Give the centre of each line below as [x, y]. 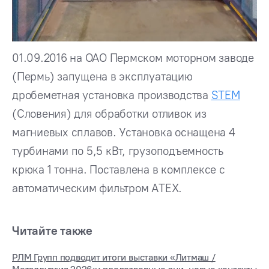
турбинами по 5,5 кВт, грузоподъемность [118, 151]
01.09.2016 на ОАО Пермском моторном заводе [133, 58]
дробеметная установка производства [112, 95]
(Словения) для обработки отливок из [109, 113]
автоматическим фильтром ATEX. [97, 188]
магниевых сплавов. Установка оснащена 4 [124, 132]
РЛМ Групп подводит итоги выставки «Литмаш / [114, 257]
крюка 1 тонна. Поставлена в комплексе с [119, 169]
